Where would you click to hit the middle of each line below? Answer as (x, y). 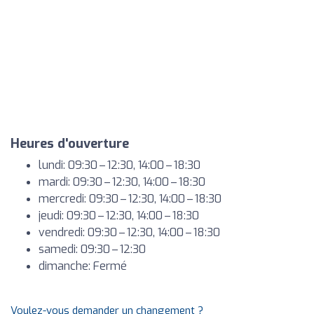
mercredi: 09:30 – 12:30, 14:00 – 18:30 (130, 199)
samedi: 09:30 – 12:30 (92, 249)
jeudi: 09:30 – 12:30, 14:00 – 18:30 (119, 216)
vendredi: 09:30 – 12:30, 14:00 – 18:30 (129, 232)
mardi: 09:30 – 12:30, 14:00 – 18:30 (122, 182)
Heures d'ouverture (70, 144)
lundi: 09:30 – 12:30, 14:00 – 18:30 (120, 165)
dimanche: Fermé (83, 266)
